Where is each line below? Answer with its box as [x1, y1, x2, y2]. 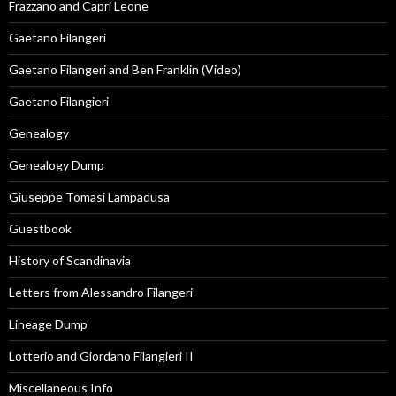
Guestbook [9, 221, 72, 237]
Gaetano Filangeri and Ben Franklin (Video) [9, 62, 241, 78]
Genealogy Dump [9, 157, 104, 173]
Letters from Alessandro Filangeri [9, 285, 193, 301]
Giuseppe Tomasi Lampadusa [9, 189, 170, 205]
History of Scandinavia [9, 253, 131, 269]
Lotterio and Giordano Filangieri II [9, 348, 194, 364]
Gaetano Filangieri [9, 94, 109, 110]
